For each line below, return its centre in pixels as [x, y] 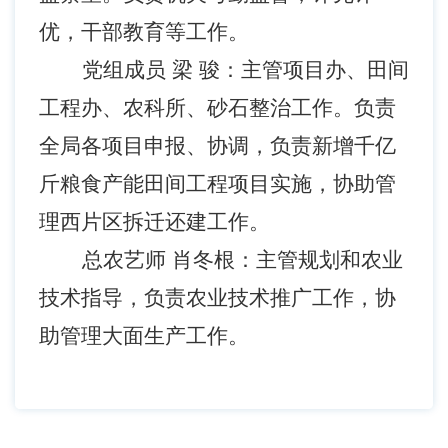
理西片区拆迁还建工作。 [154, 221]
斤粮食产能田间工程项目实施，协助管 [217, 183]
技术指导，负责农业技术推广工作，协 [217, 297]
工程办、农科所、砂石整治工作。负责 [217, 107]
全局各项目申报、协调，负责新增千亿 [217, 145]
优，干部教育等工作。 [144, 31]
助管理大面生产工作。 [144, 335]
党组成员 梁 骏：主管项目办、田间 [245, 69]
